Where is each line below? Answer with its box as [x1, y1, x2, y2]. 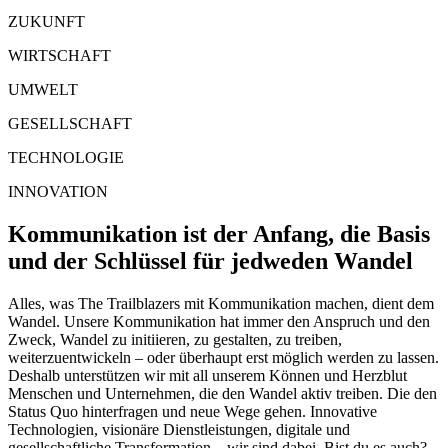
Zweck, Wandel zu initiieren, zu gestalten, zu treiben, [8, 330, 342, 348]
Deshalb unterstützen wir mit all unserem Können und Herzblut [8, 366, 407, 384]
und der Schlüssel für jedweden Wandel [8, 247, 413, 274]
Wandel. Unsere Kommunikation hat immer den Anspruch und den [8, 312, 430, 330]
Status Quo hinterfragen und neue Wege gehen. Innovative [8, 402, 377, 420]
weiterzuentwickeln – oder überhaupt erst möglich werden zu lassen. [8, 348, 439, 366]
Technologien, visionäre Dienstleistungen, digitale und [8, 420, 350, 438]
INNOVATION [8, 183, 108, 200]
